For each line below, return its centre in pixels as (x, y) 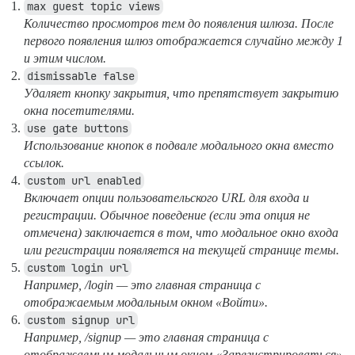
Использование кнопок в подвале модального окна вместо (179, 145)
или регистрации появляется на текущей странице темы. (181, 250)
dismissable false (81, 76)
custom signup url (81, 320)
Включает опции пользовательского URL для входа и (166, 197)
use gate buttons (78, 128)
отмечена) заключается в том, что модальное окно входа (181, 232)
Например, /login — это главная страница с (142, 284)
